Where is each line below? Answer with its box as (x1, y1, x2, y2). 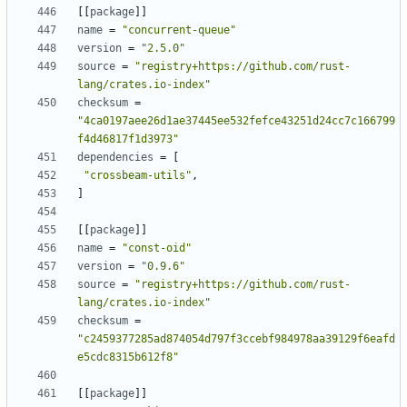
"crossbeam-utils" (84, 169, 192, 183)
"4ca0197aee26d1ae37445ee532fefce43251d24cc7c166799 (77, 114, 395, 128)
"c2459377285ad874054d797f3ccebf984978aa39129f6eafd (77, 333, 395, 346)
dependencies (77, 151, 154, 164)
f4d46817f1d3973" (77, 133, 179, 146)
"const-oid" (122, 242, 192, 255)
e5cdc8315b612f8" (77, 351, 179, 364)
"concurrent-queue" (122, 24, 236, 37)
